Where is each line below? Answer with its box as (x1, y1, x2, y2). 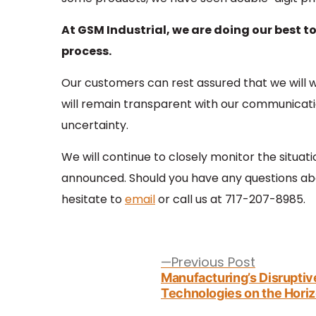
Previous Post (171, 253, 255, 271)
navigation (61, 250, 172, 288)
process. (61, 43, 111, 59)
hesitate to (61, 191, 125, 207)
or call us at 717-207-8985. (155, 191, 305, 207)
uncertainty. (61, 117, 128, 133)
